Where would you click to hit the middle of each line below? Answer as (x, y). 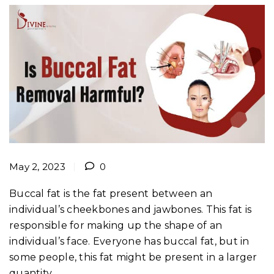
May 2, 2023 (37, 166)
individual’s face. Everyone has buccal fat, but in (129, 241)
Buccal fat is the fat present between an (111, 193)
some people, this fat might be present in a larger (133, 257)
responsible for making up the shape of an (116, 225)
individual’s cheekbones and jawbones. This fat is (131, 209)
